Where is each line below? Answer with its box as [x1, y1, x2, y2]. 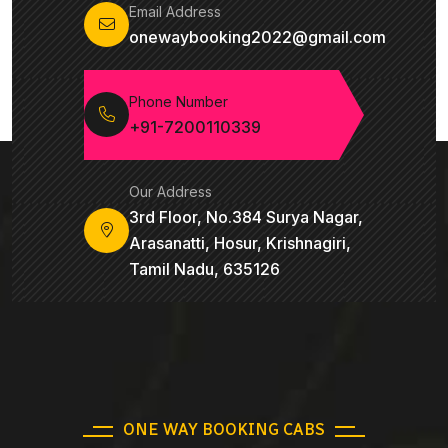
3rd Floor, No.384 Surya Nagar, [129, 206, 363, 227]
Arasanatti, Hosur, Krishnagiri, [129, 232, 351, 253]
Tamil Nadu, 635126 [129, 258, 280, 279]
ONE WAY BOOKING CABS [123, 419, 325, 439]
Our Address [129, 182, 212, 200]
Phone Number [129, 92, 228, 110]
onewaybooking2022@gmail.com [129, 26, 386, 47]
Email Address [129, 2, 221, 20]
